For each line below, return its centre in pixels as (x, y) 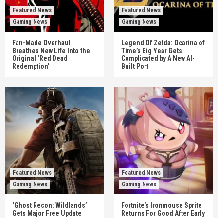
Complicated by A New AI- (158, 58)
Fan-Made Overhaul (41, 43)
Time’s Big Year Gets (152, 50)
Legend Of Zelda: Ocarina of (163, 43)
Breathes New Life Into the (51, 50)
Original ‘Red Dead (40, 58)
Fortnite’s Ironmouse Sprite (162, 205)
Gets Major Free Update (47, 213)
